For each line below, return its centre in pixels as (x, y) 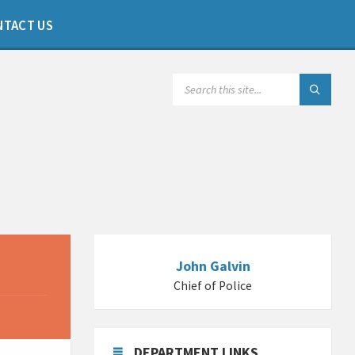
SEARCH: (197, 80)
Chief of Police (213, 286)
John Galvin (213, 267)
